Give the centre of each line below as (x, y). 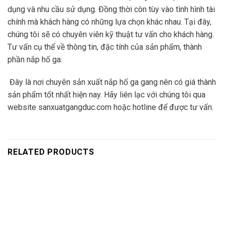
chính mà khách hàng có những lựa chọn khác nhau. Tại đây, (109, 22)
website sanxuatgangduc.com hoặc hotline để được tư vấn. (110, 107)
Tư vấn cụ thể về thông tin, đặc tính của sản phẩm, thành (105, 47)
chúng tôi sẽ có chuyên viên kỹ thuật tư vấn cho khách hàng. (111, 34)
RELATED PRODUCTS (51, 152)
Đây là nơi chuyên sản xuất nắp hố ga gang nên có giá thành (112, 82)
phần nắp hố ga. (35, 59)
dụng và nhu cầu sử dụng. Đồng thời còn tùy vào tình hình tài (111, 9)
